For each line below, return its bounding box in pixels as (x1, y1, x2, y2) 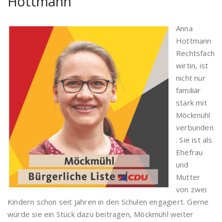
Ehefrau (176, 147, 203, 157)
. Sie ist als (176, 135, 213, 145)
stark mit (176, 98, 207, 108)
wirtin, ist (176, 60, 209, 70)
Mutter (176, 172, 201, 182)
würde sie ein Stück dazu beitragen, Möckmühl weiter (7, 209, 194, 219)
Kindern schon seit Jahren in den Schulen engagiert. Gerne (7, 197, 209, 207)
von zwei (176, 184, 207, 194)
